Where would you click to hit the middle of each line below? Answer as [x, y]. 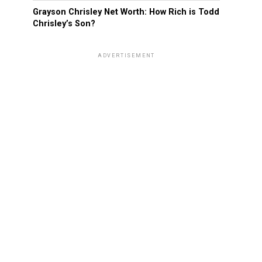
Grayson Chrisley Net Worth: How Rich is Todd [126, 12]
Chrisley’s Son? [64, 24]
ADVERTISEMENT [126, 56]
